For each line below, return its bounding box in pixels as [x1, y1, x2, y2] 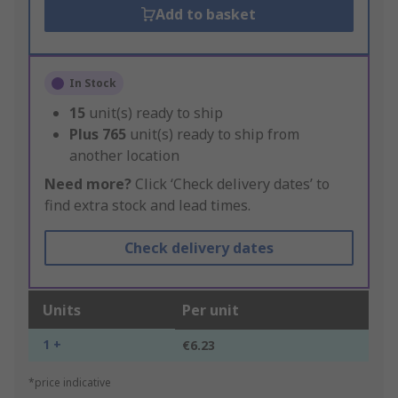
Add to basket [155, 4, 257, 25]
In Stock [69, 76, 116, 92]
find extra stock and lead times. [44, 195, 251, 216]
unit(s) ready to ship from [130, 124, 299, 145]
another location [69, 146, 179, 166]
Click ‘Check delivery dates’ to [131, 174, 330, 195]
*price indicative [28, 375, 111, 391]
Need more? [44, 174, 131, 195]
